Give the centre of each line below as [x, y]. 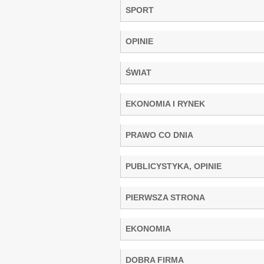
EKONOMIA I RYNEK [165, 103]
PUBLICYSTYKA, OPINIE [174, 166]
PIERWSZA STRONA [165, 197]
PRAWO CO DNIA [159, 135]
